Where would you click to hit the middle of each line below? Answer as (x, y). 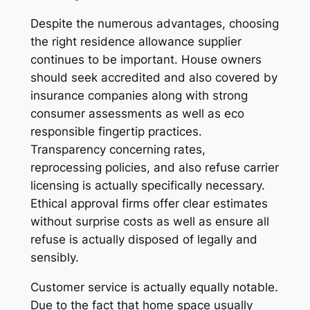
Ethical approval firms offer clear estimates (149, 203)
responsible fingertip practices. (116, 131)
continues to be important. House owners (146, 59)
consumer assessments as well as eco (137, 113)
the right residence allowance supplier (136, 41)
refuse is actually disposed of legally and (144, 239)
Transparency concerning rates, (118, 149)
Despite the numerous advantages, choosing (154, 23)
